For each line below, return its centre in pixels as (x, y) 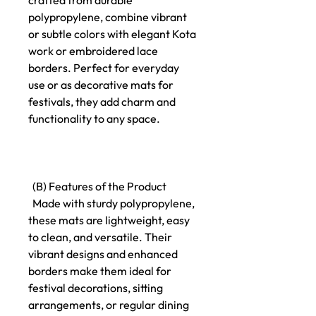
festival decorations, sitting (96, 288)
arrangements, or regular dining (109, 305)
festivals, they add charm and (102, 102)
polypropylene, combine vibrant (108, 17)
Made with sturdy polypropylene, (111, 203)
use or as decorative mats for (101, 85)
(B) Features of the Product (97, 186)
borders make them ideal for (100, 271)
